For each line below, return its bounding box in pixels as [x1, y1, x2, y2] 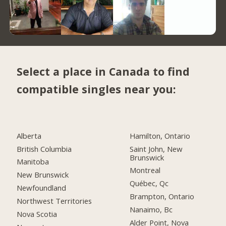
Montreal [130, 165, 161, 176]
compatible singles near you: [17, 82, 177, 97]
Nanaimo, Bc [130, 204, 173, 215]
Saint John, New [130, 143, 183, 154]
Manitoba [17, 156, 49, 167]
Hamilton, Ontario [130, 130, 191, 141]
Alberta [17, 130, 42, 141]
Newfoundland [17, 183, 67, 193]
